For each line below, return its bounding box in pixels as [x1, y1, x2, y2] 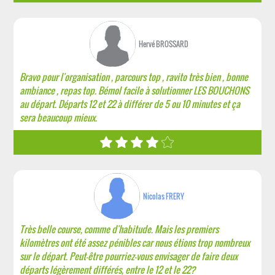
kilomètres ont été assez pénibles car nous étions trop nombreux [20, 236, 250, 249]
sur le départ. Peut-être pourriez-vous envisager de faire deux [20, 249, 238, 263]
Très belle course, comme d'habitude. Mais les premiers [20, 222, 219, 236]
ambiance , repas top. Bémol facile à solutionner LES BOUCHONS [20, 83, 250, 97]
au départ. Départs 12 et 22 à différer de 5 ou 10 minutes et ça [20, 97, 241, 110]
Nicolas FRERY [142, 191, 184, 201]
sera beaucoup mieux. [20, 110, 98, 124]
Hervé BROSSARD [138, 39, 188, 49]
